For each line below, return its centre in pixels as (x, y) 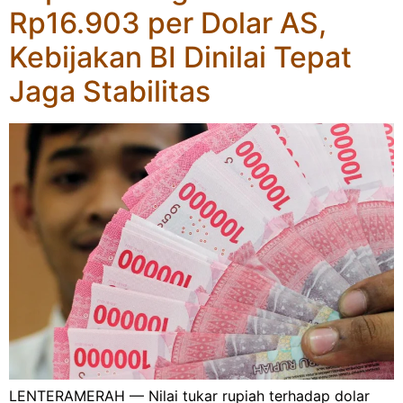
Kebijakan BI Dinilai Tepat (180, 57)
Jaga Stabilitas (110, 91)
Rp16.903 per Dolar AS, (168, 22)
